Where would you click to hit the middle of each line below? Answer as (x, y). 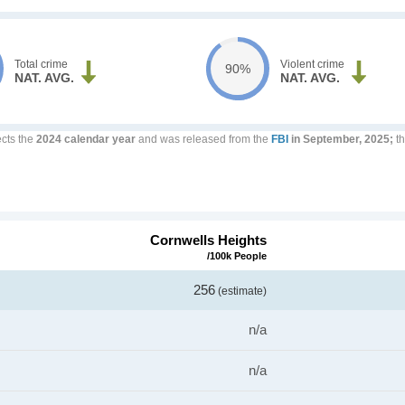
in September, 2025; (341, 139)
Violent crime (312, 64)
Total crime (42, 64)
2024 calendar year (86, 139)
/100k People (237, 255)
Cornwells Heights (208, 240)
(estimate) (241, 291)
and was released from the (203, 139)
